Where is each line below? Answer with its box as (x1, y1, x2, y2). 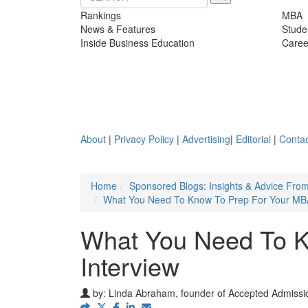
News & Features (80, 21, 155, 36)
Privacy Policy (114, 131, 174, 146)
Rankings (80, 8, 121, 22)
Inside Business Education (80, 35, 195, 49)
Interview (80, 247, 179, 283)
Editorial (236, 131, 271, 146)
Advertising (182, 131, 230, 146)
